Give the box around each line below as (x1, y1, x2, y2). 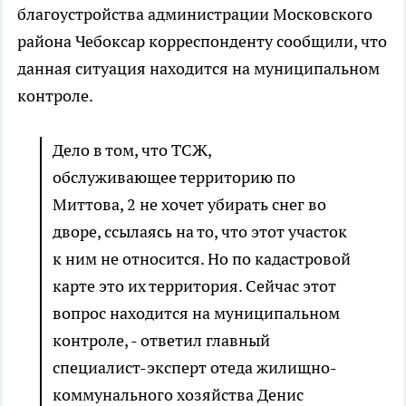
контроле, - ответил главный (53, 330, 270, 352)
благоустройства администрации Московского (17, 4, 372, 25)
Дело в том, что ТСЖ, (53, 140, 211, 161)
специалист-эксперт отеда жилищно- (53, 357, 337, 379)
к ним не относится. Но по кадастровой (53, 248, 351, 270)
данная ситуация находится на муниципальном (17, 58, 380, 80)
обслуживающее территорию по (53, 167, 295, 188)
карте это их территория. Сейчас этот (53, 275, 336, 297)
